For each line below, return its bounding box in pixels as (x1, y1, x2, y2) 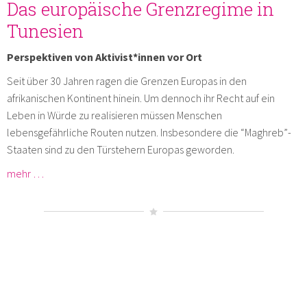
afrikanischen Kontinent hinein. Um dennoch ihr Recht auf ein (7, 91, 275, 106)
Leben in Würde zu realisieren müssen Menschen (7, 108, 222, 123)
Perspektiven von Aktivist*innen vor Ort (7, 50, 202, 64)
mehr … (7, 167, 44, 181)
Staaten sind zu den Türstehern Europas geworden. (7, 143, 234, 157)
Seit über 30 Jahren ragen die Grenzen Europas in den (7, 74, 247, 88)
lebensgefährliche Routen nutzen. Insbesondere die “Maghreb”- (7, 125, 291, 140)
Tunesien (7, 19, 84, 43)
